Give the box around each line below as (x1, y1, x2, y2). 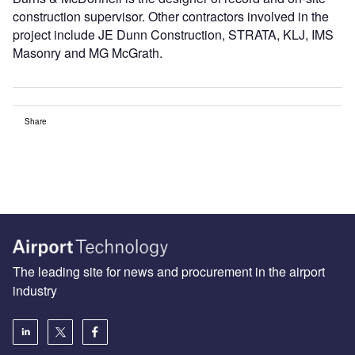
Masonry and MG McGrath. (13, 43, 162, 62)
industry (13, 281, 57, 300)
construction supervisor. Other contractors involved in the (13, 6, 329, 25)
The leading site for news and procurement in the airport (13, 262, 325, 281)
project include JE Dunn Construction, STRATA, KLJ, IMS (13, 25, 334, 44)
